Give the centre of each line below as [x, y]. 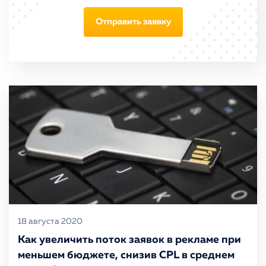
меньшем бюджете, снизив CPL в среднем [126, 255]
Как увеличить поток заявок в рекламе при [129, 240]
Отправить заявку [133, 22]
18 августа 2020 [50, 221]
